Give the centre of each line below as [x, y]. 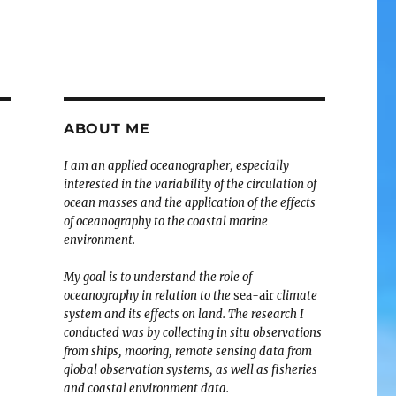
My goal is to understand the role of [157, 277]
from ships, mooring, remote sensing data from [187, 351]
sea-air [252, 296]
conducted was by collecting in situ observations [192, 333]
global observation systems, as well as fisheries [190, 370]
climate [295, 296]
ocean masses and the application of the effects [189, 203]
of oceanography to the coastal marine [165, 221]
